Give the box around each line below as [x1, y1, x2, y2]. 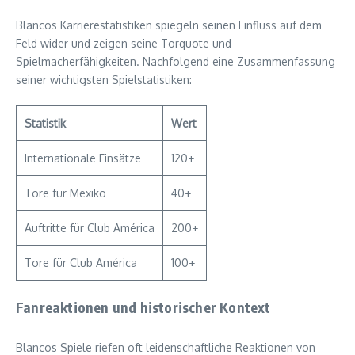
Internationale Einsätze [25, 151, 141, 166]
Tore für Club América [25, 256, 137, 270]
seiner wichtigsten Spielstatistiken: [16, 73, 192, 87]
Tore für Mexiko [25, 186, 106, 200]
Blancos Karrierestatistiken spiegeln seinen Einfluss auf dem [16, 18, 322, 32]
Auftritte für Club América [25, 221, 155, 235]
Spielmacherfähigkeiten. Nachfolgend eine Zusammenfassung [16, 55, 335, 69]
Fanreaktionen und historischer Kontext [16, 298, 271, 317]
